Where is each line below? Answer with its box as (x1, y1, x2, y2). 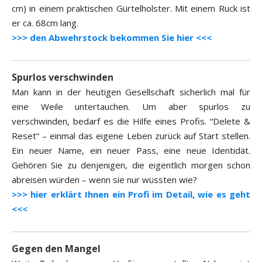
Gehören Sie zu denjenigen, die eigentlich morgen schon (12, 159, 250, 171)
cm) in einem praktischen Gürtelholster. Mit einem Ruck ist (12, 2, 250, 15)
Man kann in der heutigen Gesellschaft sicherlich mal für (12, 86, 250, 98)
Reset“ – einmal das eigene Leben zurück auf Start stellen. (12, 130, 250, 142)
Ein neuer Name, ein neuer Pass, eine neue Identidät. (12, 144, 250, 157)
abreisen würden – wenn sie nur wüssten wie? (12, 174, 197, 186)
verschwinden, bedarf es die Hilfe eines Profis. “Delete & (12, 115, 250, 127)
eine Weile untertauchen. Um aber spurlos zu (12, 101, 250, 113)
